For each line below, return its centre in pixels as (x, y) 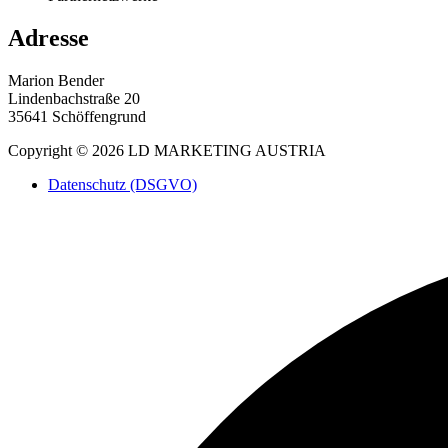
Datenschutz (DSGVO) (122, 185)
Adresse (48, 38)
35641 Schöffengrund (77, 117)
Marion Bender (56, 81)
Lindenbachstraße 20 (74, 99)
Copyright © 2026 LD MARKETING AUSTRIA (167, 151)
